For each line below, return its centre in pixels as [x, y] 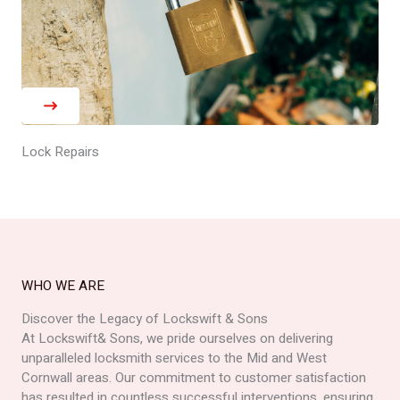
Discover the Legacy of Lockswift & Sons [145, 319]
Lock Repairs [60, 152]
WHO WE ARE [63, 286]
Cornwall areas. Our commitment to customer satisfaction [194, 378]
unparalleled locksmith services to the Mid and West [174, 358]
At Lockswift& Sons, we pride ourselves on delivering [177, 338]
